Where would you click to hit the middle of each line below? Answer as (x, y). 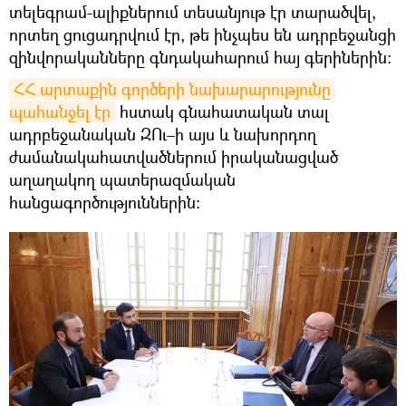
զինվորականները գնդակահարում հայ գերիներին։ (200, 57)
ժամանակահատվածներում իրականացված (174, 156)
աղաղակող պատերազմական (122, 179)
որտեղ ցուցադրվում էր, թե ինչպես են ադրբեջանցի (203, 34)
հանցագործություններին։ (105, 202)
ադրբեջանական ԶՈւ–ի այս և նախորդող (163, 134)
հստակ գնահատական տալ (222, 111)
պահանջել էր (60, 111)
